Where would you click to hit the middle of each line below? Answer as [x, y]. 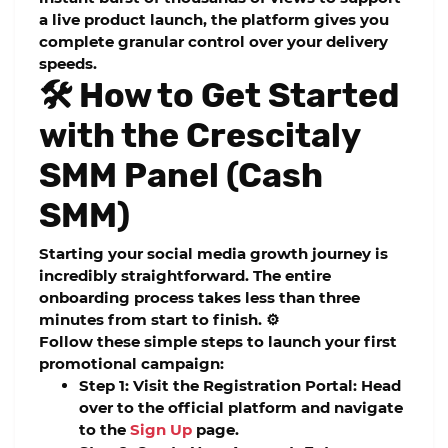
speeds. [68, 64]
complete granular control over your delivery [213, 42]
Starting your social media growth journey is [213, 253]
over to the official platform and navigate [241, 407]
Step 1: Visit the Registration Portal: [218, 385]
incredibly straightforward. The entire [185, 275]
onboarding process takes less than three [199, 297]
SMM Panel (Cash [181, 175]
